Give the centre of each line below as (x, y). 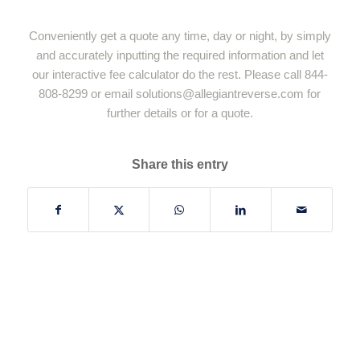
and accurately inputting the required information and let (180, 55)
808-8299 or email (88, 93)
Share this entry (180, 164)
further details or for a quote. (180, 112)
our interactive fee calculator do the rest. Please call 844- (180, 74)
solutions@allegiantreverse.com (220, 93)
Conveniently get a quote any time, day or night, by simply (180, 35)
